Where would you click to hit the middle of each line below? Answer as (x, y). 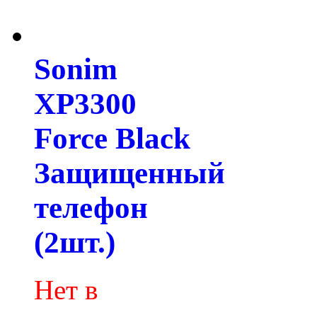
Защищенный (129, 173)
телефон (91, 208)
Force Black (112, 139)
